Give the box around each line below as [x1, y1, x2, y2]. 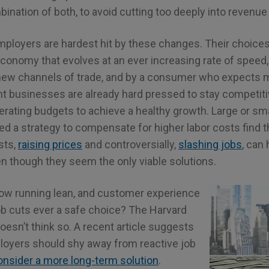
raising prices [18, 138, 82, 151]
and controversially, [82, 138, 178, 151]
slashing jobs [178, 138, 242, 151]
